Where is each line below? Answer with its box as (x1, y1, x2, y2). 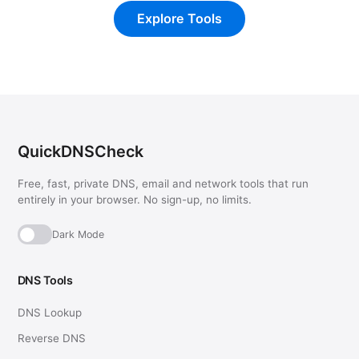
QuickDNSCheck (17, 142, 143, 162)
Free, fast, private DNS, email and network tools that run (17, 176, 309, 190)
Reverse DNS (17, 332, 86, 345)
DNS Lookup (17, 306, 82, 320)
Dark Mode (51, 228, 104, 240)
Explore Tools (137, 10, 222, 27)
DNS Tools (17, 272, 73, 287)
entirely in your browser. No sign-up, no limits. (17, 192, 252, 206)
